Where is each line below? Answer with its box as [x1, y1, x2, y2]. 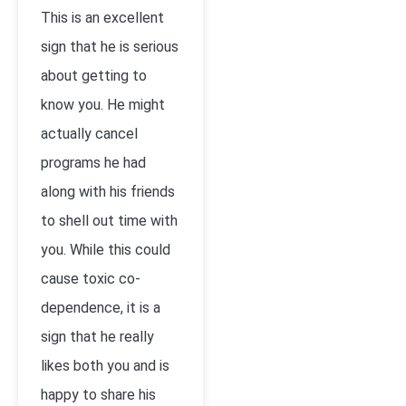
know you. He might [41, 96, 165, 113]
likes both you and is [41, 357, 169, 374]
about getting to [41, 67, 147, 84]
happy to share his [41, 386, 156, 403]
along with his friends [41, 183, 175, 200]
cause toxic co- [41, 270, 140, 287]
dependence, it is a [41, 299, 160, 316]
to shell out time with [41, 212, 178, 229]
